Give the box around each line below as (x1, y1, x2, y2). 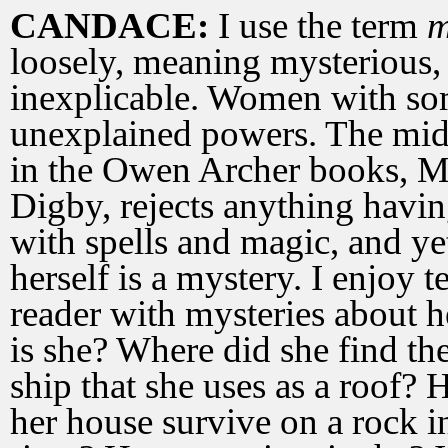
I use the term (218, 5, 427, 46)
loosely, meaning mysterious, (10, 41, 441, 82)
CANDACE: (10, 5, 218, 46)
